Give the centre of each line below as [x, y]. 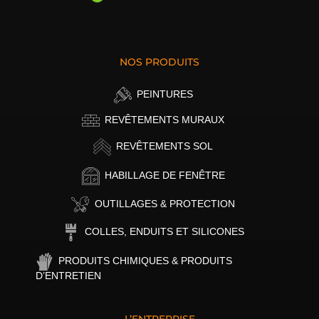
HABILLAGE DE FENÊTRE [164, 176]
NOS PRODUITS [159, 62]
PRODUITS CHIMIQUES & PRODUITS [145, 261]
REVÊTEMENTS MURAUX [165, 120]
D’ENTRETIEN [68, 276]
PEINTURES [164, 94]
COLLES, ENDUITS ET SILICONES [165, 232]
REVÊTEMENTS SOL [165, 146]
